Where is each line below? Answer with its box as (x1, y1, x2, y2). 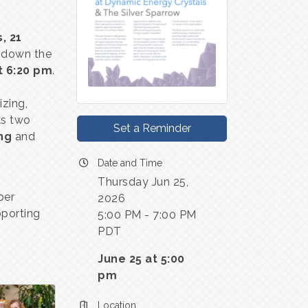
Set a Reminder (113, 121, 191, 135)
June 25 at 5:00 (98, 252, 185, 265)
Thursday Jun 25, (98, 175, 188, 188)
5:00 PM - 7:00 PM (98, 208, 197, 221)
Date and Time (98, 157, 162, 168)
